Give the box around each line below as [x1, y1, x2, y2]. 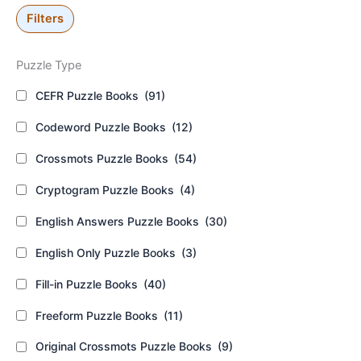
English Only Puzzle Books [35, 245, 179, 259]
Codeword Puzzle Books [35, 119, 169, 134]
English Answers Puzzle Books [35, 214, 202, 228]
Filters [27, 11, 64, 27]
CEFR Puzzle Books [35, 88, 142, 102]
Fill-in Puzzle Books [35, 276, 141, 291]
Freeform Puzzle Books [35, 308, 161, 322]
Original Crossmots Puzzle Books [35, 339, 215, 354]
